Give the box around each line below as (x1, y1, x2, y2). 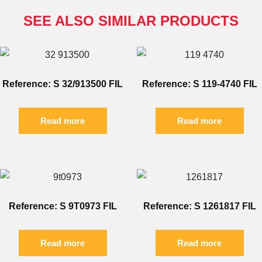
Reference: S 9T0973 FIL (8, 201, 117, 212)
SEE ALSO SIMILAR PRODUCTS (23, 13, 239, 29)
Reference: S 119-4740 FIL (142, 79, 257, 89)
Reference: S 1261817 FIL (143, 201, 256, 212)
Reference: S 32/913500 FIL (2, 79, 123, 89)
